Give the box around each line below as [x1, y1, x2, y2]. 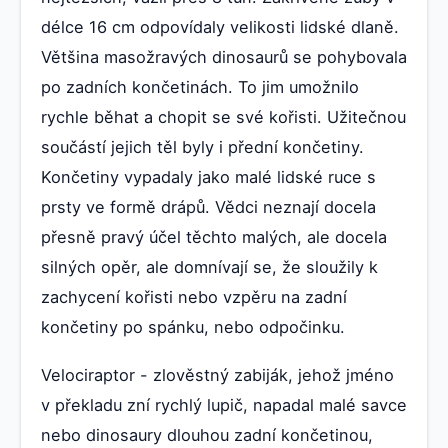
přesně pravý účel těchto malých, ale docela [41, 226, 387, 247]
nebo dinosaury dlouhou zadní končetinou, [41, 424, 373, 445]
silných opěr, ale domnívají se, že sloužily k [41, 256, 378, 277]
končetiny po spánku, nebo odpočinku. [41, 316, 345, 337]
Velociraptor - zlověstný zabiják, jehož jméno [41, 364, 394, 385]
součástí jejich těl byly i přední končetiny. [41, 136, 364, 157]
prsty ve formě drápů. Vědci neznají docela [41, 196, 376, 217]
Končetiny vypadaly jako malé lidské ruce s [41, 166, 376, 187]
